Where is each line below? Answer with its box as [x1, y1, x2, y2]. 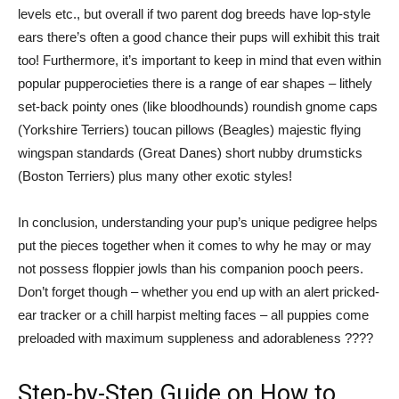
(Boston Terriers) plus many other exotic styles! [18, 168, 292, 183]
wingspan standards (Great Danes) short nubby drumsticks [18, 145, 362, 160]
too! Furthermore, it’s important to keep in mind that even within [18, 53, 381, 68]
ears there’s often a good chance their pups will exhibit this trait [18, 29, 379, 45]
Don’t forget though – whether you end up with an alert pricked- [18, 284, 379, 299]
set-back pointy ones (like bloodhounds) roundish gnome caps [18, 99, 378, 114]
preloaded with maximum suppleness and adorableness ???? [18, 330, 373, 346]
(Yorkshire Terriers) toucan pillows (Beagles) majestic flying [18, 122, 361, 137]
